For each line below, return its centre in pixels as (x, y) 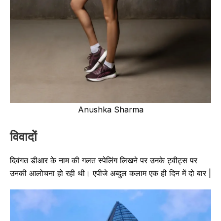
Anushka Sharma (110, 110)
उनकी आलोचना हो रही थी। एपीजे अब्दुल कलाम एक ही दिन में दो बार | (110, 173)
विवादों (23, 136)
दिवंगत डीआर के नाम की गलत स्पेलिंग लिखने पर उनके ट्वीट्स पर (104, 161)
